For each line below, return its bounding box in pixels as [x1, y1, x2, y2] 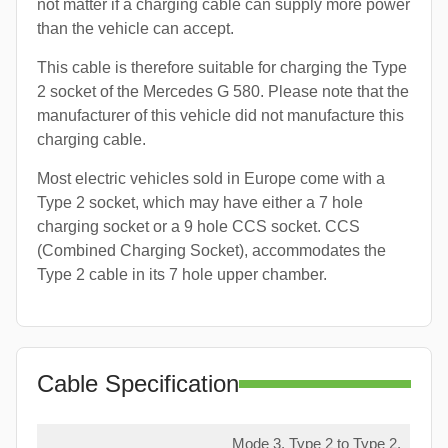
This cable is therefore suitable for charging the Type [37, 58, 407, 76]
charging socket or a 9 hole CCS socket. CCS [37, 217, 360, 235]
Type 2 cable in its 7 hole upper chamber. [37, 265, 327, 283]
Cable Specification [37, 369, 239, 397]
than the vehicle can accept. [37, 19, 234, 37]
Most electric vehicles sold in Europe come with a [37, 169, 385, 187]
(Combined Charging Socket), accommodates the [37, 241, 386, 259]
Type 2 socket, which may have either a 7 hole [37, 193, 363, 211]
